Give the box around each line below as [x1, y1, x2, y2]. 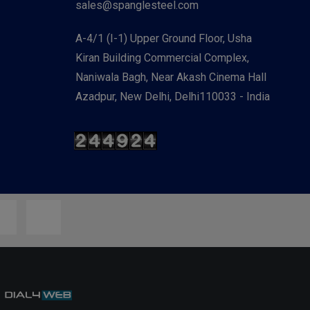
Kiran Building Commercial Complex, [75, 51, 249, 64]
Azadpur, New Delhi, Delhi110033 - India [75, 90, 270, 103]
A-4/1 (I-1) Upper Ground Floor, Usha [75, 32, 252, 45]
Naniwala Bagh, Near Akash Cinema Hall [75, 71, 266, 84]
